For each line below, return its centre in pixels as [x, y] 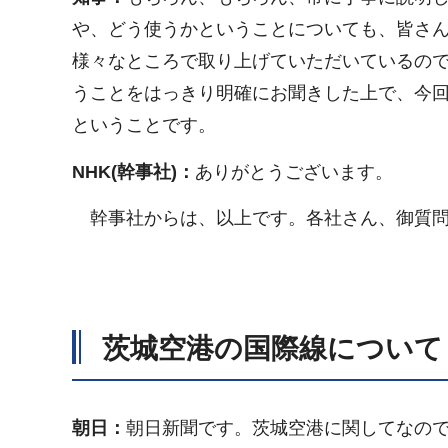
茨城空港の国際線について [272, 348]
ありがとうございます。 [294, 171]
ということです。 [144, 125]
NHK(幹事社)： [133, 171]
